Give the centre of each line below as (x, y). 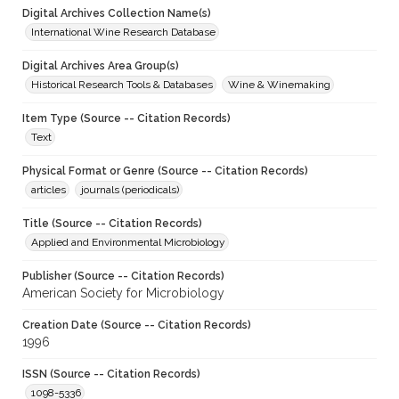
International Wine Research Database (123, 33)
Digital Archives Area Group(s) (101, 66)
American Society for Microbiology (123, 293)
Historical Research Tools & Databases (122, 85)
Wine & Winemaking (279, 85)
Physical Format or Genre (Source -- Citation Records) (165, 171)
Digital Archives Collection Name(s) (117, 14)
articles (49, 190)
